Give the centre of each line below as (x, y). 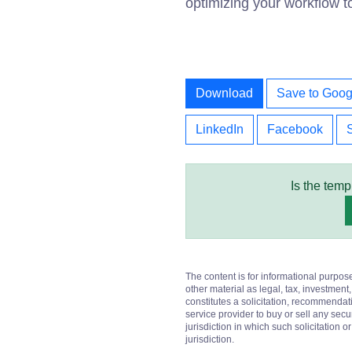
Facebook (295, 129)
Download (224, 93)
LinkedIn (220, 129)
